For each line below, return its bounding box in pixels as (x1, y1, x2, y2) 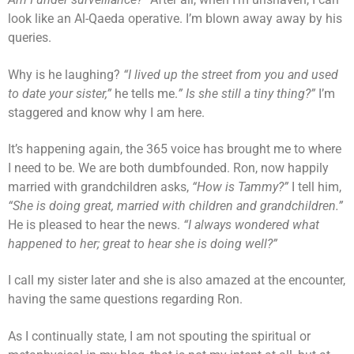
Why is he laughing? (8, 66, 123, 82)
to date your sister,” (8, 85, 115, 101)
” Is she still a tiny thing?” (178, 85, 315, 101)
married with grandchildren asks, (8, 179, 192, 195)
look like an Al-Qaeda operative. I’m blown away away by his (8, 11, 342, 27)
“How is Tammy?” (192, 179, 288, 195)
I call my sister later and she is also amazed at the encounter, (8, 273, 345, 288)
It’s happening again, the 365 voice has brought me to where (8, 141, 341, 157)
